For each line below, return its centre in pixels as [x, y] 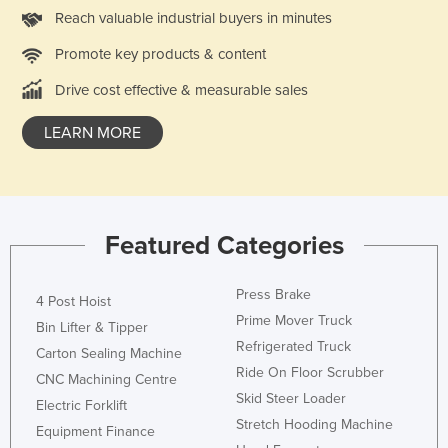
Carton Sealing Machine [109, 353]
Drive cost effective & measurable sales [181, 89]
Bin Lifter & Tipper [92, 327]
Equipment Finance [95, 431]
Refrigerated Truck [293, 346]
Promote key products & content [160, 53]
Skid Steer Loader [291, 398]
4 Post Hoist [73, 301]
